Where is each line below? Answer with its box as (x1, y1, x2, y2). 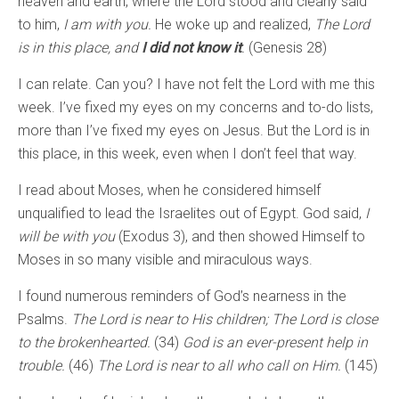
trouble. (18, 357, 65, 375)
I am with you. (63, 16, 155, 34)
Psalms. (18, 311, 71, 329)
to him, (18, 16, 63, 34)
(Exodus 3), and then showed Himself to (115, 228, 365, 246)
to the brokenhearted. (18, 334, 151, 352)
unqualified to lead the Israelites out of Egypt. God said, (18, 205, 365, 223)
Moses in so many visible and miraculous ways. (18, 251, 313, 269)
